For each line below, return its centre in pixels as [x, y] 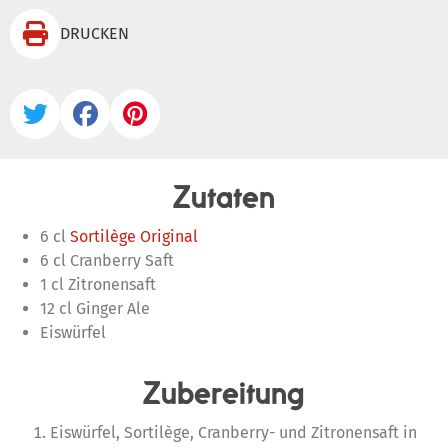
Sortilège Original [134, 236]
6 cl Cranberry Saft [107, 260]
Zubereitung [224, 393]
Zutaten [224, 197]
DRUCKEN [94, 33]
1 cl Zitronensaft [98, 284]
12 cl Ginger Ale [95, 308]
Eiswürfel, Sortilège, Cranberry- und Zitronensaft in [233, 432]
